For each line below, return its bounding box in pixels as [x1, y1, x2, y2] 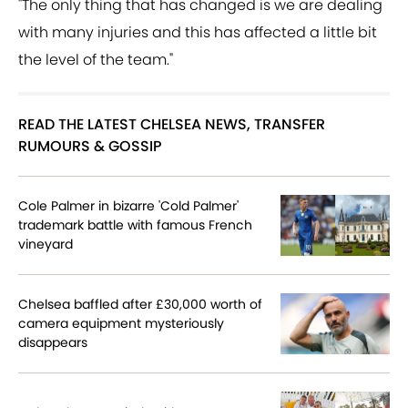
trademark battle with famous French [18, 216, 252, 235]
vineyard [18, 235, 73, 254]
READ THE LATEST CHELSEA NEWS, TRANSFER [18, 114, 325, 136]
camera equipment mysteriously [18, 314, 224, 333]
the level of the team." [18, 49, 173, 71]
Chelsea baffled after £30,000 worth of [18, 295, 262, 314]
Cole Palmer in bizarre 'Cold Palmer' [18, 197, 239, 216]
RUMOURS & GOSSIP [18, 136, 162, 158]
